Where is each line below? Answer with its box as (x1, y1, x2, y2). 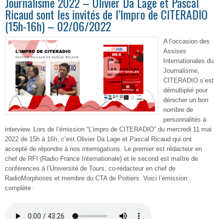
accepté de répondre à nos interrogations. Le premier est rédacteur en (5, 145, 202, 153)
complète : (5, 184, 35, 192)
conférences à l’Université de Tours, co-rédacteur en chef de (5, 165, 175, 172)
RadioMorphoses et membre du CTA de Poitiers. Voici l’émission (5, 175, 187, 182)
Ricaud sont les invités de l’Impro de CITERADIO (5, 5, 208, 23)
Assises (163, 47, 186, 55)
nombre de (163, 106, 193, 113)
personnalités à (163, 116, 206, 123)
